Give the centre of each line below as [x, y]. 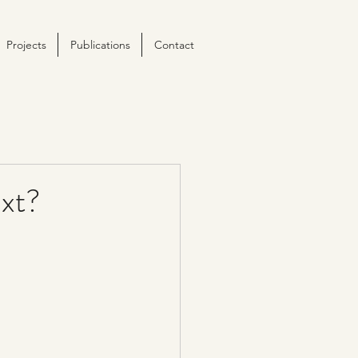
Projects [26, 45]
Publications [100, 45]
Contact [174, 45]
